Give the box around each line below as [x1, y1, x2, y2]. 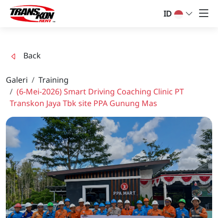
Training [38, 74, 69, 85]
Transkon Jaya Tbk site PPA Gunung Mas [10, 98, 157, 109]
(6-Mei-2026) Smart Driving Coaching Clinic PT [17, 86, 184, 97]
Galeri [6, 74, 28, 85]
